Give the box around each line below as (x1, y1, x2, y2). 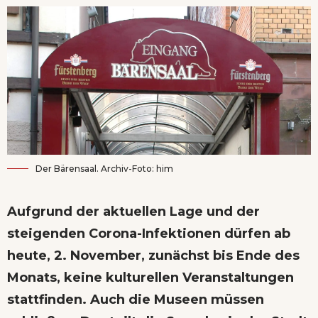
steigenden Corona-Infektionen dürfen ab (7, 225, 290, 241)
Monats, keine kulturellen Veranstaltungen (7, 269, 294, 285)
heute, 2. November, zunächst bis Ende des (7, 247, 300, 263)
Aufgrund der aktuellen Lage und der (7, 203, 260, 219)
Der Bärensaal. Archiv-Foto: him (35, 163, 173, 174)
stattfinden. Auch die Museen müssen (7, 291, 264, 307)
